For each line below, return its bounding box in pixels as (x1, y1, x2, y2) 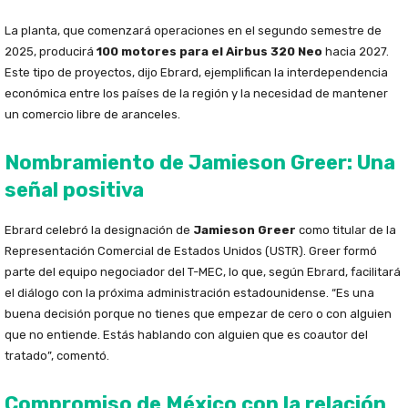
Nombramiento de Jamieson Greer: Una (5, 150, 395, 176)
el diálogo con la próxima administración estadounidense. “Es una (5, 286, 374, 301)
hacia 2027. (322, 45, 389, 59)
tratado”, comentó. (5, 349, 109, 363)
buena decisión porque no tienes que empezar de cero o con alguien (5, 307, 392, 321)
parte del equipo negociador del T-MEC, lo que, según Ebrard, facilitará (5, 265, 401, 280)
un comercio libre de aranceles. (5, 107, 180, 122)
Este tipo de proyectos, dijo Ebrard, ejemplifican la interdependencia (5, 66, 388, 80)
